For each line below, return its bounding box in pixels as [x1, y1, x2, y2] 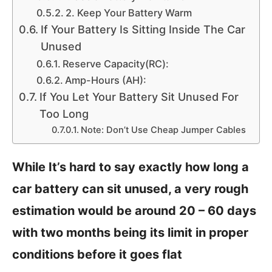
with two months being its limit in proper [12, 225, 248, 240]
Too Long [39, 107, 89, 120]
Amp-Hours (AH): [64, 74, 146, 86]
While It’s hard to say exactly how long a [12, 160, 249, 174]
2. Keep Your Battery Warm [65, 7, 192, 19]
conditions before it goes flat [12, 247, 182, 262]
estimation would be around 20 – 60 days [12, 203, 256, 218]
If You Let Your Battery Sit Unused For [39, 90, 239, 103]
